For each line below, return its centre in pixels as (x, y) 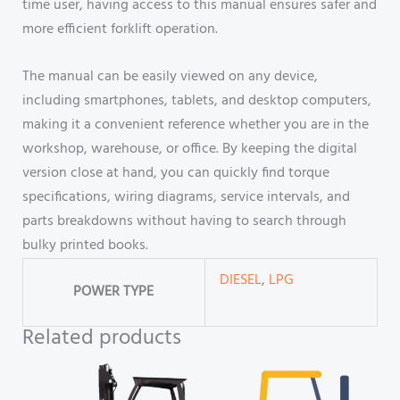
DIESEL (240, 280)
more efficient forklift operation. (120, 30)
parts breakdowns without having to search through (184, 221)
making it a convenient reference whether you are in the (195, 125)
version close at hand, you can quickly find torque (175, 173)
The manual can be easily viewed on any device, (170, 76)
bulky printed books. (85, 245)
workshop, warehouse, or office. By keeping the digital (189, 149)
